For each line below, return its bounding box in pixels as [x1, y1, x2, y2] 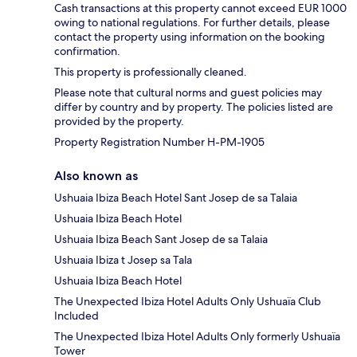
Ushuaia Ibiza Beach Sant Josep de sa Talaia [54, 232, 268, 247]
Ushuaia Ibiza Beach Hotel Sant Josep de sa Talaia [54, 190, 297, 206]
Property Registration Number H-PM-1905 [54, 135, 265, 150]
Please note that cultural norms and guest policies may [54, 85, 322, 100]
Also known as [54, 168, 138, 184]
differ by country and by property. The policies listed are [54, 100, 333, 115]
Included [54, 308, 99, 324]
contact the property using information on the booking [54, 29, 325, 45]
